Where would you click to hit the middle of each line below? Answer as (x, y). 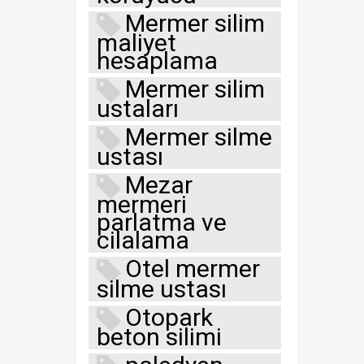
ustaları (137, 109)
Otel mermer (192, 269)
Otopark (169, 317)
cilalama (143, 240)
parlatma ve (161, 223)
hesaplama (157, 61)
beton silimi (159, 336)
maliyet (136, 43)
